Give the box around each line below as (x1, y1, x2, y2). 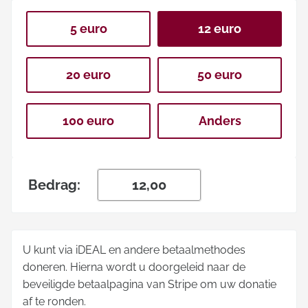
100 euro (63, 113, 114, 128)
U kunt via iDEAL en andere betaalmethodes (23, 243, 245, 256)
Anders (198, 113, 241, 128)
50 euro (197, 67, 242, 82)
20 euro (66, 67, 111, 82)
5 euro (69, 21, 107, 36)
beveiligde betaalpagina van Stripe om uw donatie (23, 278, 276, 291)
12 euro (198, 21, 241, 36)
